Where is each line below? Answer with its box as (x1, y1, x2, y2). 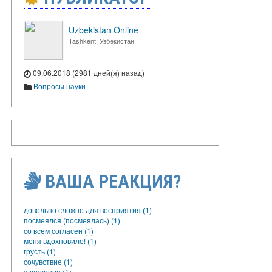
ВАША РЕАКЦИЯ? (41, 170, 181, 192)
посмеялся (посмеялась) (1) (24, 214, 120, 225)
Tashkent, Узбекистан (69, 36, 134, 46)
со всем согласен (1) (24, 225, 93, 236)
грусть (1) (24, 245, 56, 256)
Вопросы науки (33, 80, 86, 91)
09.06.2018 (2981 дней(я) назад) (31, 67, 144, 78)
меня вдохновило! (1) (24, 235, 97, 246)
